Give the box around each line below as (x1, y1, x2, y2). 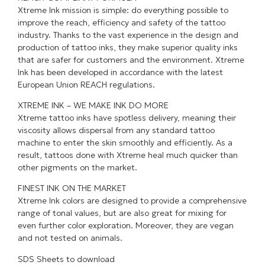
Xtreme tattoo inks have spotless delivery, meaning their (18, 112, 237, 124)
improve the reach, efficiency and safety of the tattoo (18, 17, 226, 28)
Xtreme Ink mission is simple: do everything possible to (18, 4, 229, 15)
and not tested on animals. (18, 232, 123, 244)
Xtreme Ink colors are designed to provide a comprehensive (18, 195, 247, 206)
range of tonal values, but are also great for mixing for (18, 208, 227, 219)
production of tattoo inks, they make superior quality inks (18, 41, 238, 53)
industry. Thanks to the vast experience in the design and (18, 29, 239, 40)
